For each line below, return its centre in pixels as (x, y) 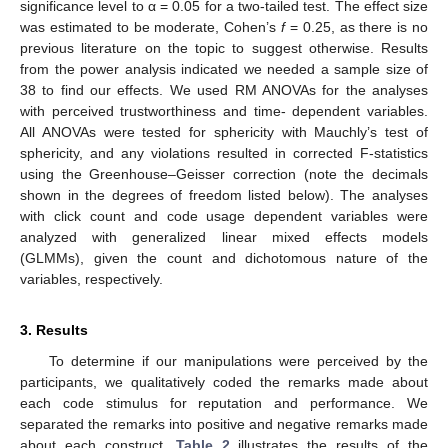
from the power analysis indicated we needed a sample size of (224, 68)
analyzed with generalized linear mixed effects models (224, 236)
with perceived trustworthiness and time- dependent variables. (224, 110)
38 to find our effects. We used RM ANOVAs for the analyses (224, 89)
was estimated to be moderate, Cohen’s (150, 26)
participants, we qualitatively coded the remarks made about (224, 381)
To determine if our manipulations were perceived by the (238, 360)
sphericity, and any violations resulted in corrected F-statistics (224, 152)
